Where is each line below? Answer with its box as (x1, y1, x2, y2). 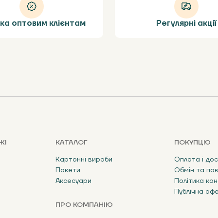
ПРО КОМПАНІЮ (55, 200, 113, 209)
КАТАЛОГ (55, 138, 88, 147)
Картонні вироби (55, 155, 112, 164)
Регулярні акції (156, 18, 217, 28)
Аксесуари (55, 177, 91, 185)
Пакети (55, 166, 80, 175)
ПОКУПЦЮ (174, 138, 211, 147)
